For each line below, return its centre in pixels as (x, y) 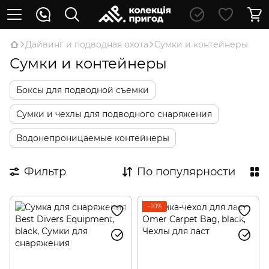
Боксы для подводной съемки (83, 90)
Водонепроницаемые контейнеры (93, 138)
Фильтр (45, 172)
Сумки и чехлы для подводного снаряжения (114, 114)
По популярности (186, 172)
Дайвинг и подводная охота (87, 44)
